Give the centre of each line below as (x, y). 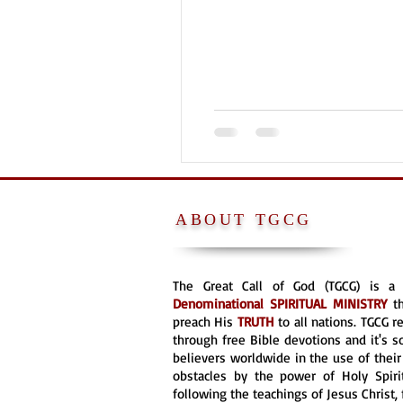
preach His (205, 321)
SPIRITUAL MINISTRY (332, 303)
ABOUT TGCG (244, 219)
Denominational (222, 303)
